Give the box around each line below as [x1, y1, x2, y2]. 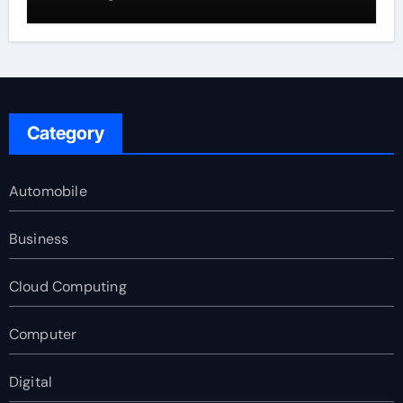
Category [26, 122, 104, 145]
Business [8, 229, 69, 249]
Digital [8, 372, 53, 392]
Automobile [8, 182, 87, 201]
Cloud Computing [8, 277, 127, 297]
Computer [8, 325, 77, 345]
